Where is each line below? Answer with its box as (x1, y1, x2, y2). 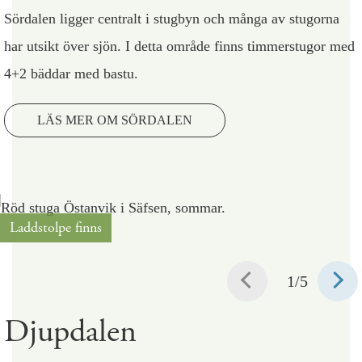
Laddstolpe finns (10, 218, 102, 238)
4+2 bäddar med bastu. (4, 65, 138, 82)
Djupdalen (4, 311, 137, 353)
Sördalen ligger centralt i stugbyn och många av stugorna (4, 11, 339, 27)
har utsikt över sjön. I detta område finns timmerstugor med (4, 38, 355, 55)
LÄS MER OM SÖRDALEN (37, 113, 192, 128)
